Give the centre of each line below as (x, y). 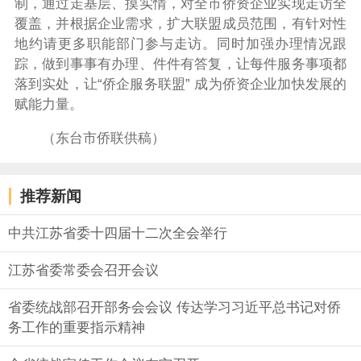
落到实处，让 (56, 85)
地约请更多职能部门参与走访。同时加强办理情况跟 (180, 44)
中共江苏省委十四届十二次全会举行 (118, 233)
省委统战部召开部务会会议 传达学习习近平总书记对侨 (174, 307)
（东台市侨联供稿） (103, 139)
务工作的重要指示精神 (77, 327)
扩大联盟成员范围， (229, 24)
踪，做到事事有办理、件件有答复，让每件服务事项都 (180, 64)
